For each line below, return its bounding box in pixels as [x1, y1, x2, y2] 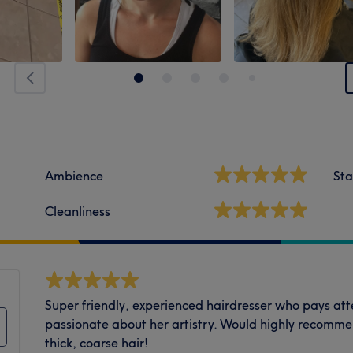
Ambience [45, 167, 104, 184]
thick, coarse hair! [45, 334, 149, 351]
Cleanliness [45, 203, 111, 219]
